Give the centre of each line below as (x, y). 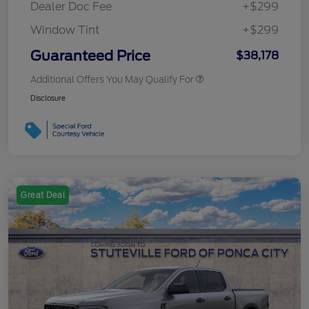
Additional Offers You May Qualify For (112, 79)
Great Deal (43, 195)
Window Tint (65, 30)
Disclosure (48, 98)
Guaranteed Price (90, 56)
